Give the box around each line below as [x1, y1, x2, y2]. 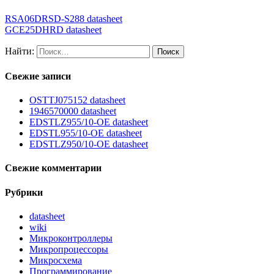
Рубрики [5, 187, 43, 198]
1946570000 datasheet [29, 106, 116, 117]
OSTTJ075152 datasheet [29, 95, 125, 106]
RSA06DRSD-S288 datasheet [5, 13, 122, 24]
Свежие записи [5, 70, 71, 81]
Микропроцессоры [29, 244, 108, 255]
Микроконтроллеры [29, 233, 113, 244]
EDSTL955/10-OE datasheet [29, 128, 142, 139]
